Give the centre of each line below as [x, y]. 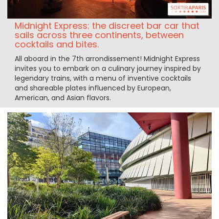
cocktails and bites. [57, 44]
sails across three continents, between [99, 35]
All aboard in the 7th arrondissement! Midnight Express [107, 58]
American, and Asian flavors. [63, 98]
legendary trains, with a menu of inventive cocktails [103, 78]
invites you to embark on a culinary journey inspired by [108, 68]
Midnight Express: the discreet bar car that [107, 25]
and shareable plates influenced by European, [93, 88]
